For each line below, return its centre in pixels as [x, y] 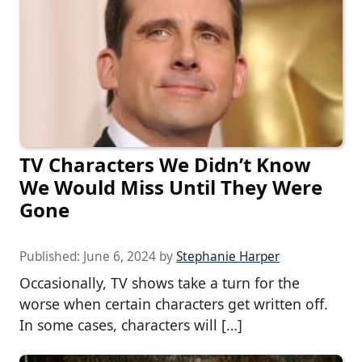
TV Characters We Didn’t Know [165, 164]
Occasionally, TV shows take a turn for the [160, 282]
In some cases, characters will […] [131, 324]
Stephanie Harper [228, 256]
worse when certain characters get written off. [174, 303]
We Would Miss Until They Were [171, 187]
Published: [51, 256]
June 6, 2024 [120, 256]
